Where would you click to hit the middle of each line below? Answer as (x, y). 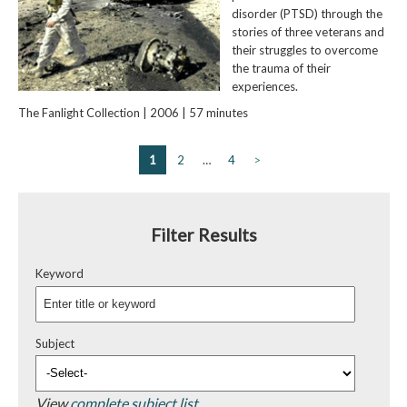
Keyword (60, 274)
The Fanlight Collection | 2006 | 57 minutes (133, 112)
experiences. (264, 86)
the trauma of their (281, 68)
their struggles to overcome (304, 50)
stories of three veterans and (308, 31)
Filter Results (203, 234)
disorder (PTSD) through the (307, 13)
